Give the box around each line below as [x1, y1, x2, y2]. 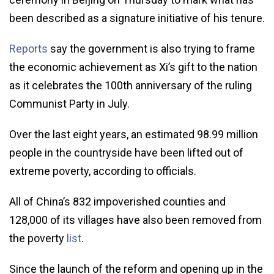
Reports [9, 42, 50, 55]
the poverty [9, 231, 67, 245]
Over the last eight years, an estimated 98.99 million [9, 127, 258, 141]
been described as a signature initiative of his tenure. [9, 11, 265, 24]
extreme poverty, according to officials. [9, 164, 196, 177]
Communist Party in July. [9, 97, 130, 110]
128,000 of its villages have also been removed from [9, 213, 262, 226]
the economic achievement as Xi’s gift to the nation [9, 60, 257, 73]
